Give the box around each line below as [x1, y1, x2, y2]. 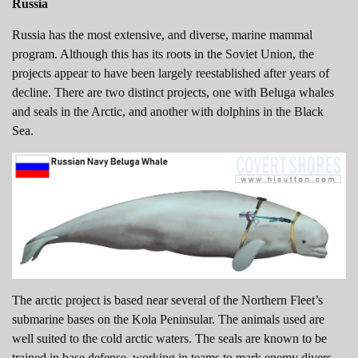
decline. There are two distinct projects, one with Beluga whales [12, 85, 334, 99]
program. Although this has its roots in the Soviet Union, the [12, 46, 314, 61]
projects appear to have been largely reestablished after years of [12, 66, 329, 80]
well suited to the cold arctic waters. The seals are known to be [12, 331, 327, 345]
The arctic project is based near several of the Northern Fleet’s [12, 292, 323, 307]
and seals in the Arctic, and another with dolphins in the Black [12, 104, 324, 118]
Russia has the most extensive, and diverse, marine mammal [12, 27, 312, 42]
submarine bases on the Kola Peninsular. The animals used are [12, 312, 324, 326]
